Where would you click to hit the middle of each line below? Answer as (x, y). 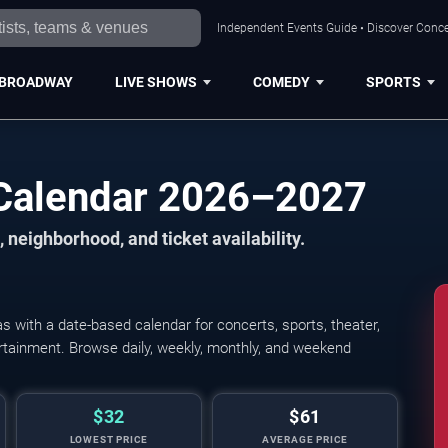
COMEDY (281, 81)
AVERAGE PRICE (305, 439)
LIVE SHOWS (155, 81)
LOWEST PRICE (109, 439)
